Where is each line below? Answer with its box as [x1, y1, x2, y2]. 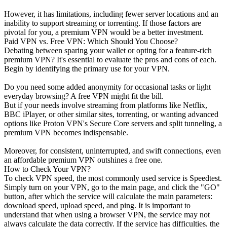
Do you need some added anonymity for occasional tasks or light [4, 82, 211, 91]
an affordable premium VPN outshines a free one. [4, 155, 163, 164]
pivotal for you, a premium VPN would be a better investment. [4, 27, 204, 36]
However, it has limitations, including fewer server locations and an [4, 9, 218, 18]
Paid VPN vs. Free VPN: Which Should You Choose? [4, 36, 178, 46]
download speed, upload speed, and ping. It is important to [4, 201, 191, 210]
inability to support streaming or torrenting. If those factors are [4, 18, 201, 27]
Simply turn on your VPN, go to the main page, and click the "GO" [4, 182, 220, 192]
